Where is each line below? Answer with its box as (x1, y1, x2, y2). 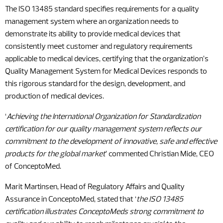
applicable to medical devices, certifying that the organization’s (5, 55, 209, 63)
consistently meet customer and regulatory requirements (5, 43, 193, 51)
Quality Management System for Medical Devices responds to (5, 68, 207, 76)
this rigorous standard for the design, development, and (5, 80, 185, 88)
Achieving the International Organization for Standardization (6, 113, 201, 121)
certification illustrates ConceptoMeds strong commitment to (5, 208, 204, 216)
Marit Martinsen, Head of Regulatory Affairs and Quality (5, 183, 185, 191)
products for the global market (5, 150, 106, 158)
